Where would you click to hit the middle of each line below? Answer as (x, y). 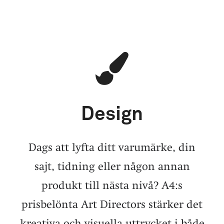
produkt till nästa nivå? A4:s (112, 185)
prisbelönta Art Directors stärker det (112, 204)
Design (112, 114)
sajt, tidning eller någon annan (112, 166)
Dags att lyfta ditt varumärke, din (112, 147)
